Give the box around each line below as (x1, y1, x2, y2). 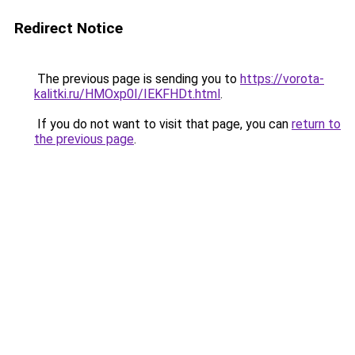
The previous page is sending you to (34, 71, 240, 86)
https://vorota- (240, 71, 324, 86)
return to (292, 116, 341, 132)
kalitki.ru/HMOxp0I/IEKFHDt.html (34, 86, 220, 101)
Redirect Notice (14, 19, 123, 37)
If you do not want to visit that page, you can (34, 116, 292, 132)
